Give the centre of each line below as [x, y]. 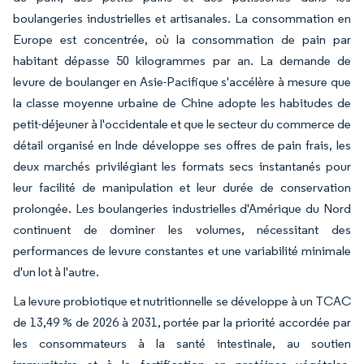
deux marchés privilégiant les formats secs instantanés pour [182, 166]
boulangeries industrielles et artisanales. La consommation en [182, 18]
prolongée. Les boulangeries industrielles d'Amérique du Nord [182, 208]
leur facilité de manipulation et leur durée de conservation [182, 187]
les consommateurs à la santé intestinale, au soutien [182, 343]
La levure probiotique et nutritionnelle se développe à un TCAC [182, 301]
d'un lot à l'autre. [57, 272]
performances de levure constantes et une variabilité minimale [182, 251]
